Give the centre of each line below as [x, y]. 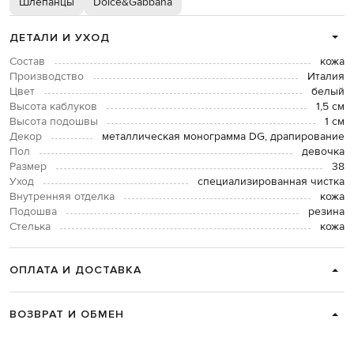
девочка [323, 152]
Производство [47, 77]
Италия [326, 77]
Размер [28, 167]
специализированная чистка [271, 182]
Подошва [33, 212]
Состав [27, 62]
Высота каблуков [53, 107]
